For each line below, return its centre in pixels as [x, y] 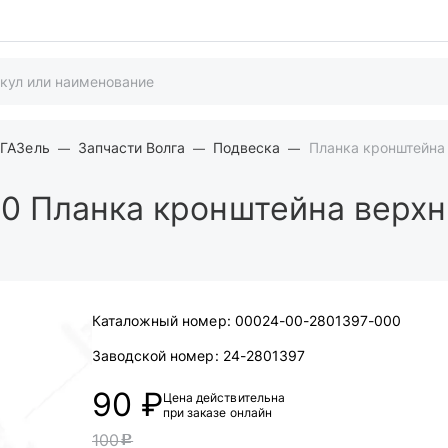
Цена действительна [224, 397]
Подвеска [247, 147]
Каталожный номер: [161, 320]
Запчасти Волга [131, 147]
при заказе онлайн [217, 412]
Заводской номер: [155, 355]
